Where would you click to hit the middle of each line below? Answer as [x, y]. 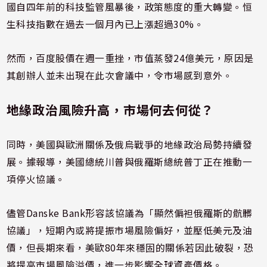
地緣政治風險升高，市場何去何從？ [110, 109]
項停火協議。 [36, 179]
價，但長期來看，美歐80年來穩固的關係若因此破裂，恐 [130, 247]
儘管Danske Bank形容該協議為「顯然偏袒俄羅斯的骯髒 [129, 213]
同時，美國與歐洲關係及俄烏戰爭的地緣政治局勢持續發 [129, 144]
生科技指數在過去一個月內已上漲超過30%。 [105, 24]
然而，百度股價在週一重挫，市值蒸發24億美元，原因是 [130, 58]
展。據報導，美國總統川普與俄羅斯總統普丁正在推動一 [129, 162]
